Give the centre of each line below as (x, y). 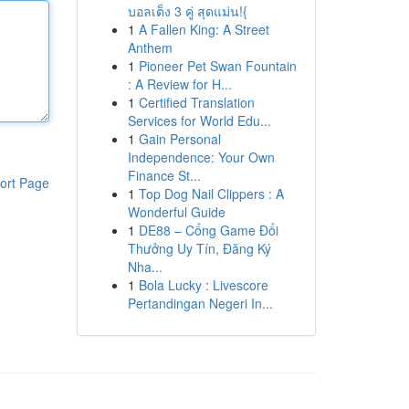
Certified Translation (196, 102)
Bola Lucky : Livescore (203, 285)
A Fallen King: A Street (204, 29)
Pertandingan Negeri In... (200, 303)
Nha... (145, 267)
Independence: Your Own (201, 157)
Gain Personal (179, 139)
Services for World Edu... (199, 121)
